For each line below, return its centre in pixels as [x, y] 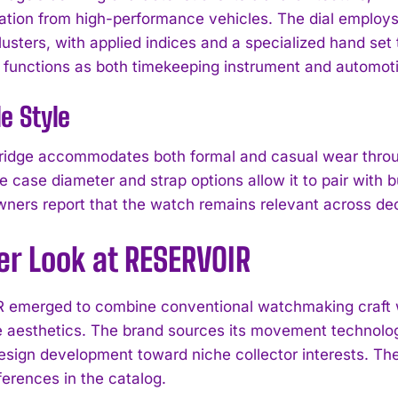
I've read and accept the [95, 362]
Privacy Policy [200, 362]
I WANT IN [188, 319]
